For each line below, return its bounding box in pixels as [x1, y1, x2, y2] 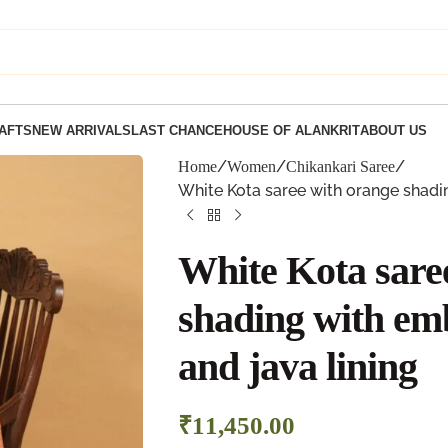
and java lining [177, 344, 417, 389]
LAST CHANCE [130, 122, 223, 138]
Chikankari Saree [285, 158, 395, 175]
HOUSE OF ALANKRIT [222, 122, 360, 138]
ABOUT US [359, 122, 427, 138]
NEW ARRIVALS [31, 122, 131, 138]
